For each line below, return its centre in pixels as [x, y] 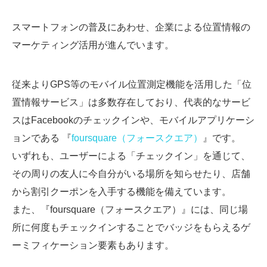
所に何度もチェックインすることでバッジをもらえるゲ [131, 227]
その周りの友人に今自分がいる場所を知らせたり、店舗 [131, 173]
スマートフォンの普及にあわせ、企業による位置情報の [131, 27]
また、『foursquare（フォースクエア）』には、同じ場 [130, 209]
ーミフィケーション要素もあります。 [93, 245]
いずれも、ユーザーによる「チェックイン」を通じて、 [131, 156]
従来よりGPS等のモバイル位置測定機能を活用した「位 [132, 84]
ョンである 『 [42, 138]
